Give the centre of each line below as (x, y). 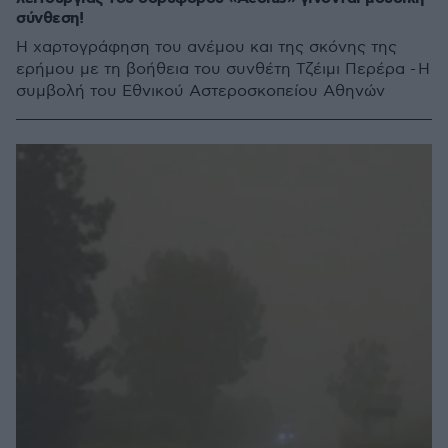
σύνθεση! (49, 18)
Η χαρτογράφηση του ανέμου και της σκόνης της (206, 47)
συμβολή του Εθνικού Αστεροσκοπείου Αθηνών (200, 91)
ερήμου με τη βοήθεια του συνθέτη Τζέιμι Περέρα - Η (223, 69)
